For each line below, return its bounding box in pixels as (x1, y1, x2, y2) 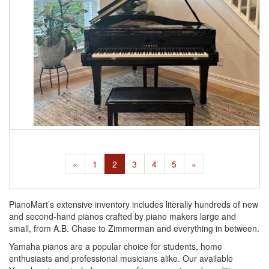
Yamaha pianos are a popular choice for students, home (9, 240, 222, 253)
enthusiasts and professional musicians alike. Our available (9, 252, 233, 265)
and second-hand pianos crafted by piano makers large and (9, 210, 236, 223)
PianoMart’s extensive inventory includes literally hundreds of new (9, 198, 258, 211)
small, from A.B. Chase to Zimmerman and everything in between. (9, 222, 259, 235)
